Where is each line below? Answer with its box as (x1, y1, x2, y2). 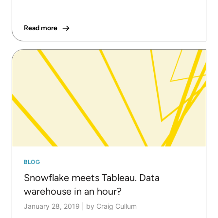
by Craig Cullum (86, 201, 137, 210)
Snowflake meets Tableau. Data (24, 171, 160, 183)
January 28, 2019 (24, 201, 80, 210)
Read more (24, 23, 57, 32)
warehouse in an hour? (24, 185, 122, 197)
